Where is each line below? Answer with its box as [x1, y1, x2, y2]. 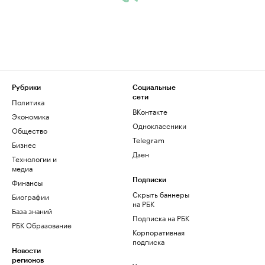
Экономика [12, 110, 49, 121]
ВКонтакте [132, 105, 167, 117]
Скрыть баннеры [132, 188, 189, 199]
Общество [12, 124, 47, 135]
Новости [12, 247, 41, 254]
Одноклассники [132, 119, 186, 131]
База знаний [12, 205, 52, 216]
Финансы [12, 176, 43, 188]
